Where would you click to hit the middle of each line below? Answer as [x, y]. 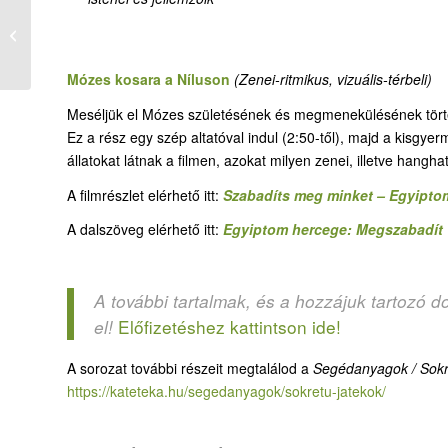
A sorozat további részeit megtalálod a [190, 368]
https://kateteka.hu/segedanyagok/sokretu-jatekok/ [226, 391]
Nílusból [58, 45]
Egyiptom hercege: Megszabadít [333, 229]
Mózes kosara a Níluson [150, 78]
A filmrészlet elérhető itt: [145, 194]
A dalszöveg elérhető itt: [145, 229]
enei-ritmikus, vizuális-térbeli [337, 78]
